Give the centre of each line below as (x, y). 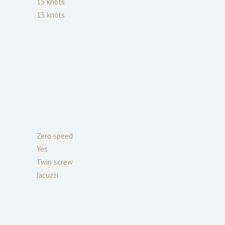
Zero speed (55, 136)
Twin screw (55, 162)
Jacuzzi (47, 175)
